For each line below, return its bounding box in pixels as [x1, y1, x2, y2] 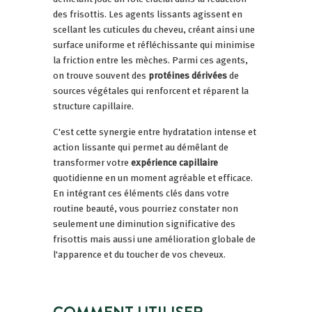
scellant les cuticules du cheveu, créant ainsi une [53, 22, 255, 36]
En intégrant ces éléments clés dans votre [53, 185, 229, 200]
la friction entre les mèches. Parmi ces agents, [53, 52, 248, 67]
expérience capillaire [131, 155, 218, 169]
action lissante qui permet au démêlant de [53, 139, 228, 154]
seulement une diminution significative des [53, 216, 235, 231]
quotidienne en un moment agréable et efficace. [53, 170, 253, 185]
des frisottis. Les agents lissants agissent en [53, 6, 242, 21]
